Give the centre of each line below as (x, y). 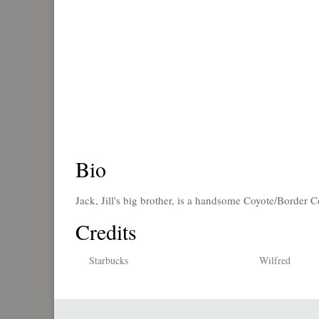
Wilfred (275, 260)
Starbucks (109, 260)
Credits (106, 231)
